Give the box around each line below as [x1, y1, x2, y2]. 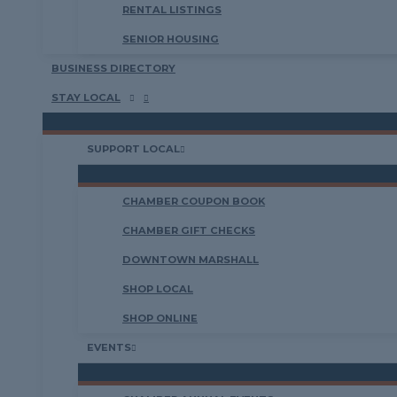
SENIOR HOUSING [122, 33, 219, 45]
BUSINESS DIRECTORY [51, 62, 175, 74]
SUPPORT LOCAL [87, 143, 180, 155]
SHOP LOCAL [122, 283, 193, 295]
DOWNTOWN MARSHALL [122, 253, 259, 266]
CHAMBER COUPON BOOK [122, 195, 265, 207]
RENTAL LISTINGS [122, 4, 222, 16]
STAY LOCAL [51, 91, 121, 104]
